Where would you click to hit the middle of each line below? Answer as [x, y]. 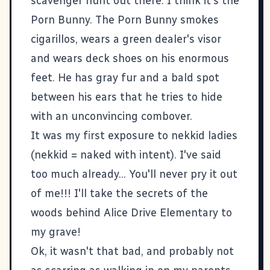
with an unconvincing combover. [111, 116]
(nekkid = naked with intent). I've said [126, 155]
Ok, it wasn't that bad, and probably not [132, 251]
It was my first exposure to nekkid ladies [134, 135]
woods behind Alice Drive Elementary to [131, 212]
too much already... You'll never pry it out [134, 174]
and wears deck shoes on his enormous [130, 58]
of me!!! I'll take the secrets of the [119, 193]
